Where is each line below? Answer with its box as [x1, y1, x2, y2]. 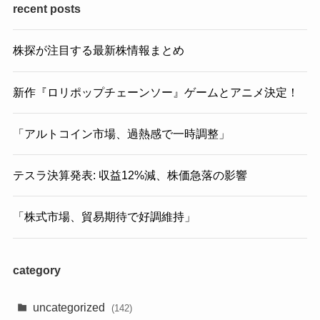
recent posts [12, 2, 81, 16]
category [12, 263, 61, 276]
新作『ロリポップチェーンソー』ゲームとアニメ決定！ [12, 85, 299, 99]
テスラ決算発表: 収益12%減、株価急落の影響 [12, 169, 247, 182]
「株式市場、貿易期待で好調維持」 [12, 210, 196, 224]
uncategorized [33, 301, 109, 314]
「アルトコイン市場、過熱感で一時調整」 [12, 126, 230, 140]
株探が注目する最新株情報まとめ [12, 44, 184, 57]
